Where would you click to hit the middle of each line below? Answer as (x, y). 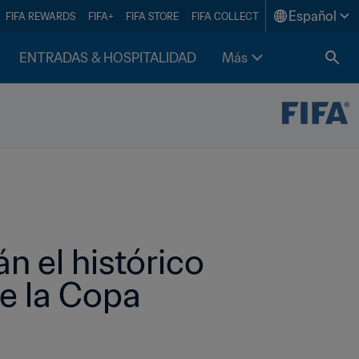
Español (313, 16)
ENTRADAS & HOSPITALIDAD (108, 58)
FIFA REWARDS (40, 16)
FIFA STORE (152, 16)
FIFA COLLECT (225, 16)
